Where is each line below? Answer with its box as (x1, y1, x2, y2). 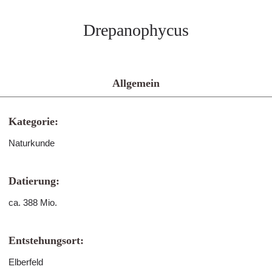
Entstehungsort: (8, 234, 84, 246)
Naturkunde (8, 138, 55, 148)
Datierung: (8, 175, 59, 187)
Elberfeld (8, 257, 43, 267)
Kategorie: (8, 115, 58, 127)
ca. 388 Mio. (8, 197, 57, 208)
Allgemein (112, 77, 160, 89)
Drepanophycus (83, 21, 189, 39)
